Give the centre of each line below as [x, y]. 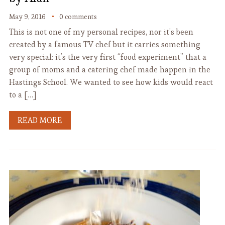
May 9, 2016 [27, 17]
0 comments [78, 17]
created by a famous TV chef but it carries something [104, 44]
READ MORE [40, 120]
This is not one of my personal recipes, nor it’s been [101, 32]
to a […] [22, 95]
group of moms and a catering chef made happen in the [109, 70]
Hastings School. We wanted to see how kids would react [111, 82]
